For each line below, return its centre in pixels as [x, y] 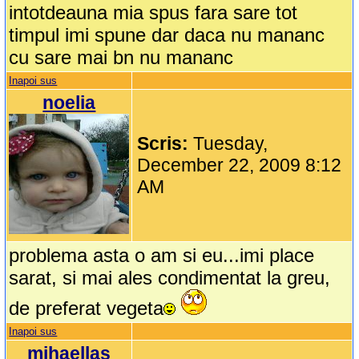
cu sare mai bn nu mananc [121, 58]
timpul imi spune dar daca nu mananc [167, 35]
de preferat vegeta [87, 309]
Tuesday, [231, 144]
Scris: [165, 144]
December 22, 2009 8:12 [240, 165]
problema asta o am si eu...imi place [162, 256]
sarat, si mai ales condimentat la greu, [170, 278]
